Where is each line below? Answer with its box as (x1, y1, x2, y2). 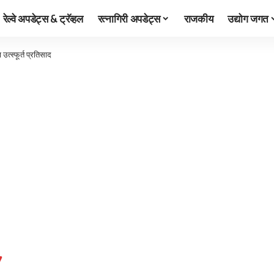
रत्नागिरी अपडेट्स (97, 11, 161, 25)
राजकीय (183, 11, 213, 25)
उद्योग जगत (228, 11, 269, 25)
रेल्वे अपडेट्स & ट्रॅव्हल (2, 11, 83, 25)
